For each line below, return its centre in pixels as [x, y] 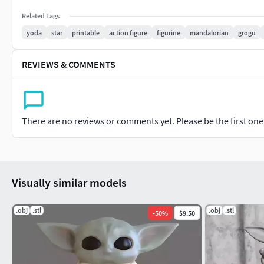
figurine [169, 32]
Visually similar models [69, 182]
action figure [128, 32]
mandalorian [209, 32]
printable [86, 32]
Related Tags [41, 16]
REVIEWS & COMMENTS [69, 64]
